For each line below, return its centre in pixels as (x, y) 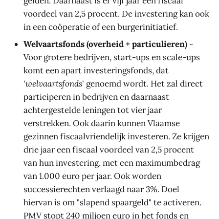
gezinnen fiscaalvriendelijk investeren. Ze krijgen (116, 136)
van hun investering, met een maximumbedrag (112, 163)
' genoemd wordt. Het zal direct (142, 83)
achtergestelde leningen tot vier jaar (93, 110)
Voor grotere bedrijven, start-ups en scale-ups (112, 57)
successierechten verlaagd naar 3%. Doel (101, 189)
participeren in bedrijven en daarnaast (96, 97)
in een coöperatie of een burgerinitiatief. (101, 27)
